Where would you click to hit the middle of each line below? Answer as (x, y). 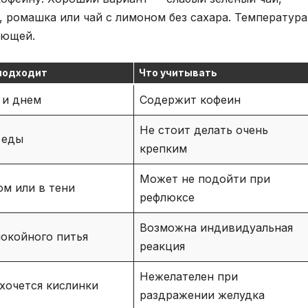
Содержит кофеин (190, 100)
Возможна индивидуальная (216, 228)
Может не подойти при (205, 179)
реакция (162, 246)
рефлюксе (167, 198)
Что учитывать (178, 73)
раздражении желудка (202, 295)
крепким (163, 149)
